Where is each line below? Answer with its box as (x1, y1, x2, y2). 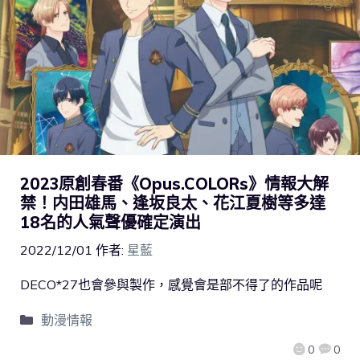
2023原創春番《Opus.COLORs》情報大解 (20, 173, 329, 194)
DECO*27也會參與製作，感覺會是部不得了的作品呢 (20, 276, 322, 292)
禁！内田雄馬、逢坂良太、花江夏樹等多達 (20, 192, 325, 213)
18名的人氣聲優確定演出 (20, 211, 201, 232)
